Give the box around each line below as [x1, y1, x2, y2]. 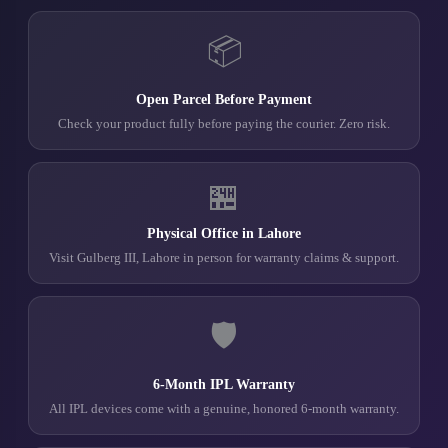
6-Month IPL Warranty [153, 376, 295, 392]
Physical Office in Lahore [147, 225, 301, 241]
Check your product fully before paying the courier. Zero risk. [58, 115, 390, 131]
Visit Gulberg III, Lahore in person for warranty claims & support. [49, 249, 399, 265]
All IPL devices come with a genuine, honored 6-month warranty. [49, 400, 399, 416]
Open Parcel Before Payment [136, 91, 312, 107]
